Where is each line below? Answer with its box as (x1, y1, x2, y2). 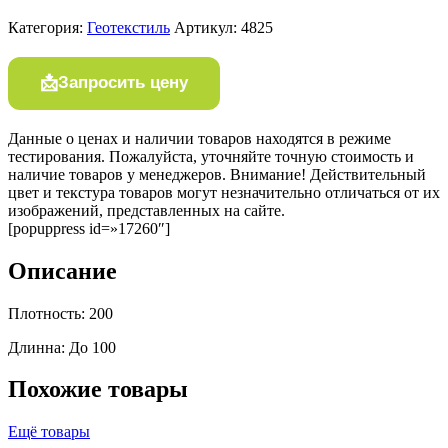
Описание (8, 257, 117, 284)
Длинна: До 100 (8, 338, 116, 356)
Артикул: (174, 18, 241, 36)
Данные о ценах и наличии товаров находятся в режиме (8, 129, 391, 147)
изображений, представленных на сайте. (8, 201, 285, 219)
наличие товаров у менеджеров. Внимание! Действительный (8, 165, 426, 183)
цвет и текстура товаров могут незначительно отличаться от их (8, 183, 440, 201)
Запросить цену (58, 73, 188, 93)
